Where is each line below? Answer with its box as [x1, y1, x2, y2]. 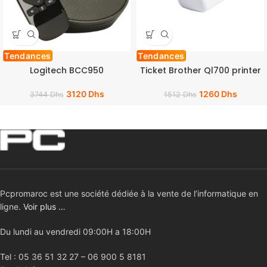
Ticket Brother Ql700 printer [139, 64, 261, 76]
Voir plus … [23, 201, 66, 212]
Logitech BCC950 [30, 64, 104, 76]
